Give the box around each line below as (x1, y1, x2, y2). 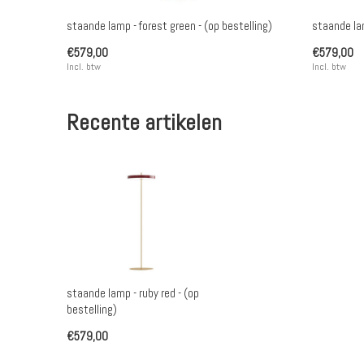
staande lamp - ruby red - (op (67, 284, 199, 301)
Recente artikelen (67, 107, 222, 136)
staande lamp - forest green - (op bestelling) (67, 17, 273, 33)
